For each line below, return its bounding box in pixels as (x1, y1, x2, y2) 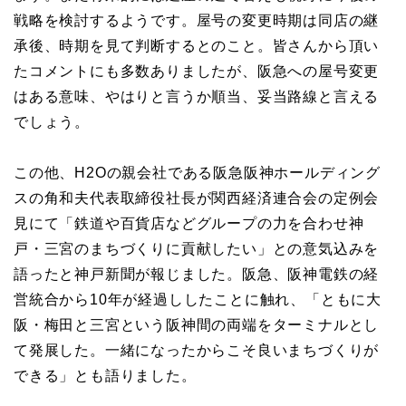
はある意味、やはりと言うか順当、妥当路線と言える (14, 89, 380, 105)
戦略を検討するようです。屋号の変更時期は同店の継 (14, 13, 380, 29)
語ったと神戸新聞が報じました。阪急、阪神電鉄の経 (14, 266, 380, 283)
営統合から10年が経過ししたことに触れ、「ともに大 (14, 292, 382, 308)
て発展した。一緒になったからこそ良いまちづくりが (14, 343, 380, 359)
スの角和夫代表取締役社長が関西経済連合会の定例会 (14, 190, 380, 207)
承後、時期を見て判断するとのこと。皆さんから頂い (14, 38, 380, 54)
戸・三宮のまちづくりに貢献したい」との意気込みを (14, 241, 380, 257)
